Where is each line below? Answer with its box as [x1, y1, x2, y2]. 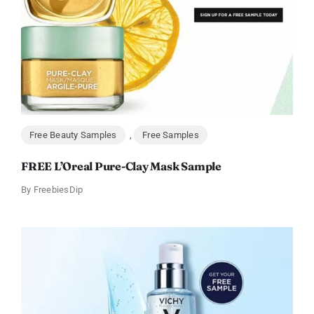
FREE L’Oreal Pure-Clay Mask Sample [20, 159, 221, 174]
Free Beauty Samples [29, 130, 117, 141]
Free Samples [142, 130, 199, 141]
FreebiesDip [33, 184, 83, 196]
